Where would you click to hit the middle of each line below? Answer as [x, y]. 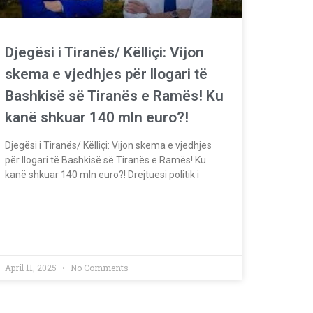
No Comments [99, 267]
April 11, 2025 [32, 267]
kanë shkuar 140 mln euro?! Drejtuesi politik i [102, 174]
